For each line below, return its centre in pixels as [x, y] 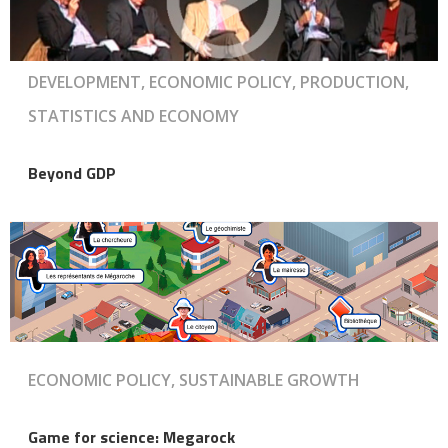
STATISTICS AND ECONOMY [133, 115]
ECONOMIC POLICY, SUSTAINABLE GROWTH [194, 379]
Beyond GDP [72, 172]
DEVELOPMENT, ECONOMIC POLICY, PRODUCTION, [218, 81]
